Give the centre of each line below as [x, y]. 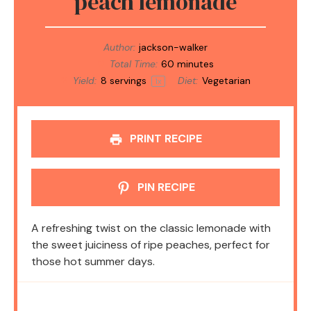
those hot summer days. [93, 262]
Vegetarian [226, 81]
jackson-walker [174, 48]
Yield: [84, 81]
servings [128, 81]
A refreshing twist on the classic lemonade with [151, 228]
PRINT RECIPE [165, 139]
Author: [119, 48]
